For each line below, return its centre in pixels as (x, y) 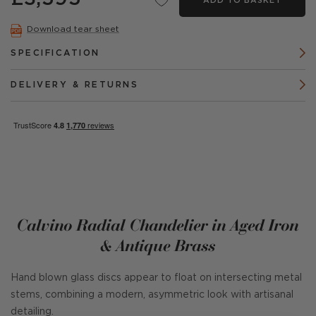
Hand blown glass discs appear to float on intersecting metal (156, 278)
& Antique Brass (158, 245)
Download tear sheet (73, 29)
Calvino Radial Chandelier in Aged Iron (158, 225)
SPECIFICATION (55, 53)
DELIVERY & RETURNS (74, 85)
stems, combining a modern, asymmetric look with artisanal (152, 295)
